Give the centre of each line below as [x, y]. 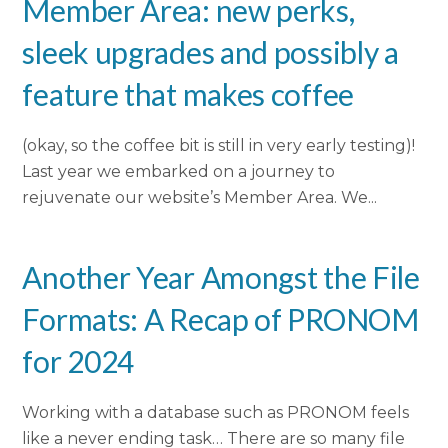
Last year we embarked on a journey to [179, 172]
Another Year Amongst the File [221, 277]
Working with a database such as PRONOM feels [216, 413]
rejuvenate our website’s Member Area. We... [200, 198]
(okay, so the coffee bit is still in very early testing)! [219, 146]
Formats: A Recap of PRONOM [220, 319]
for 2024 [78, 361]
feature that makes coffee [191, 94]
